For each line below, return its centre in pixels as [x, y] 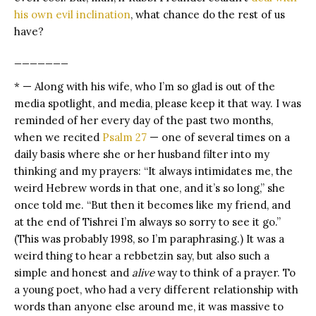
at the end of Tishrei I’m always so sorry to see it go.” [147, 221]
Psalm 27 [124, 137]
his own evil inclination [72, 14]
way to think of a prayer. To [225, 272]
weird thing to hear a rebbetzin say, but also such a [142, 255]
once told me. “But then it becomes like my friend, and [152, 205]
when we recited [58, 137]
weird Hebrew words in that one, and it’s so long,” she [150, 188]
